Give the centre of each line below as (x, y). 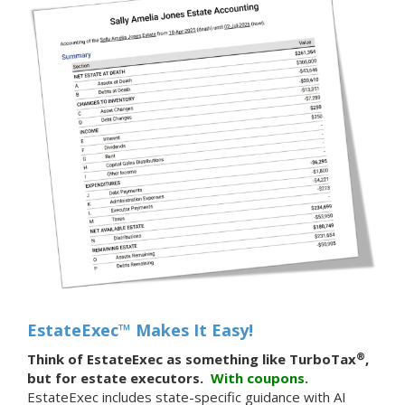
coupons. (279, 378)
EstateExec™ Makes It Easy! (140, 330)
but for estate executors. (117, 378)
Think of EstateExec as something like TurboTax (192, 359)
